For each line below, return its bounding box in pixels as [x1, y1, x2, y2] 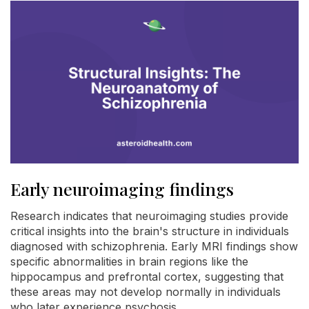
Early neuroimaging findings [10, 177, 234, 200]
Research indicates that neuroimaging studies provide [10, 208, 288, 223]
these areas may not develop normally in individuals [10, 284, 281, 299]
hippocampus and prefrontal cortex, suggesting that [10, 269, 283, 283]
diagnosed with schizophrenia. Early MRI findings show [10, 239, 298, 253]
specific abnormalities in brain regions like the [10, 254, 248, 268]
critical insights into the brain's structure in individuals [10, 223, 289, 238]
